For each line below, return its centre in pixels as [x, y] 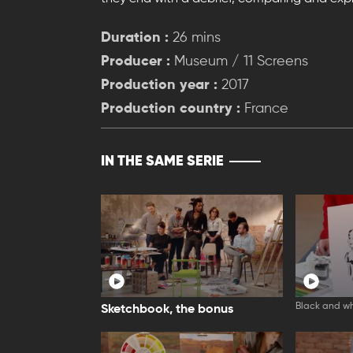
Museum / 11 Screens [239, 61]
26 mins [195, 37]
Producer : [136, 61]
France [264, 108]
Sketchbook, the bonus [167, 310]
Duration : [135, 37]
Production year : [159, 85]
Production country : [171, 108]
